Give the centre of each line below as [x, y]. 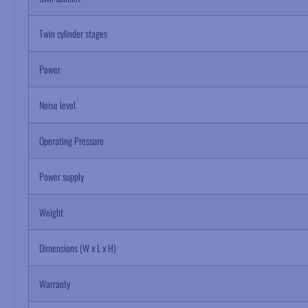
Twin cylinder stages [73, 33]
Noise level [57, 105]
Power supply [62, 176]
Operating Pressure [71, 141]
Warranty [55, 284]
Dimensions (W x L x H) [78, 248]
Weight [51, 212]
